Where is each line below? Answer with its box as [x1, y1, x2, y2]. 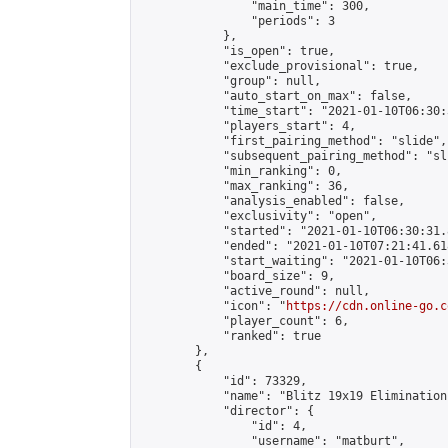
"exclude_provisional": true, [139, 59, 419, 73]
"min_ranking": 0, [139, 164, 342, 178]
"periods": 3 [139, 14, 335, 28]
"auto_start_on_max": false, [139, 89, 412, 103]
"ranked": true [139, 329, 321, 343]
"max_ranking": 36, [139, 179, 349, 193]
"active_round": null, [139, 284, 370, 298]
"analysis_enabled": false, [139, 194, 405, 208]
